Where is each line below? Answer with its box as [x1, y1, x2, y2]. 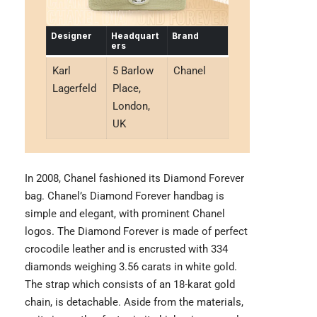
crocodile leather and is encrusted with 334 [25, 243, 228, 256]
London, [112, 100, 150, 113]
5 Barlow [112, 64, 154, 78]
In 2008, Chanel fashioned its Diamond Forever [25, 172, 244, 185]
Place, [112, 82, 141, 96]
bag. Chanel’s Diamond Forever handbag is [25, 190, 224, 203]
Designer [51, 30, 92, 42]
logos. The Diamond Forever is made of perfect [25, 225, 248, 238]
